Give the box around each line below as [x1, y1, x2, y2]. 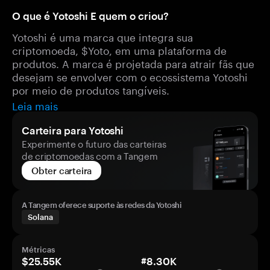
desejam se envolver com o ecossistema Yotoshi [12, 68, 248, 84]
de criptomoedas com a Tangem [22, 148, 158, 162]
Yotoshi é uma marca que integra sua [12, 28, 193, 44]
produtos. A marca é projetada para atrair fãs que [12, 55, 254, 71]
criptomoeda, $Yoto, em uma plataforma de [12, 42, 227, 57]
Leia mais [12, 97, 58, 113]
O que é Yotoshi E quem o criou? [12, 10, 169, 22]
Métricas [22, 245, 55, 254]
